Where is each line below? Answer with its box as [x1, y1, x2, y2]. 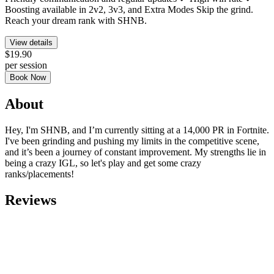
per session [5, 60, 47, 71]
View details [10, 38, 53, 48]
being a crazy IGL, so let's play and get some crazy [5, 158, 201, 168]
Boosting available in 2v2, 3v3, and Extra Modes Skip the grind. [5, 4, 253, 15]
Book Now [10, 73, 46, 83]
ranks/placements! [5, 169, 74, 179]
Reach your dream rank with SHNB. [5, 15, 147, 26]
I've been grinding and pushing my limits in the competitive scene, [5, 136, 259, 146]
